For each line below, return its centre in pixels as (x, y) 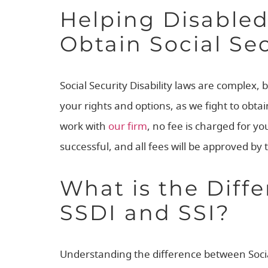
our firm (128, 127)
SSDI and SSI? (145, 213)
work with (84, 127)
